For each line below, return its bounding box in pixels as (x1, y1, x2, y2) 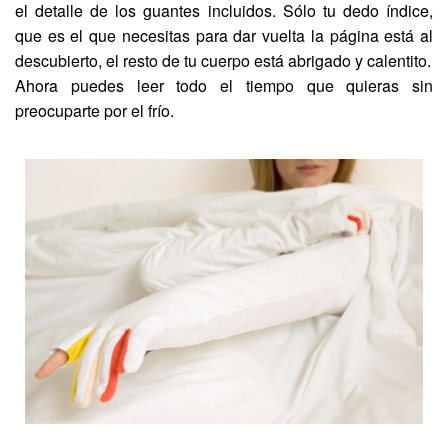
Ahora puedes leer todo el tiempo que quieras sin (15, 73, 433, 97)
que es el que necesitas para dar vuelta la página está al (15, 23, 433, 47)
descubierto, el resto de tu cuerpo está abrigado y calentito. (15, 48, 431, 72)
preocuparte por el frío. (15, 98, 174, 122)
